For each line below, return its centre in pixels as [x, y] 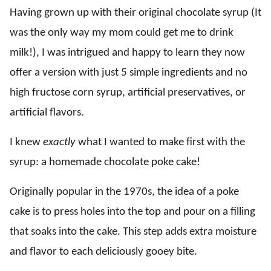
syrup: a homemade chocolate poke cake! [105, 162]
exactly [60, 142]
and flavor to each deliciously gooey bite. [103, 252]
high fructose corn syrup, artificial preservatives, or [128, 93]
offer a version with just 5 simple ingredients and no [129, 73]
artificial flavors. [47, 113]
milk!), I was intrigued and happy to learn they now [127, 53]
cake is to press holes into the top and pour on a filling [132, 212]
